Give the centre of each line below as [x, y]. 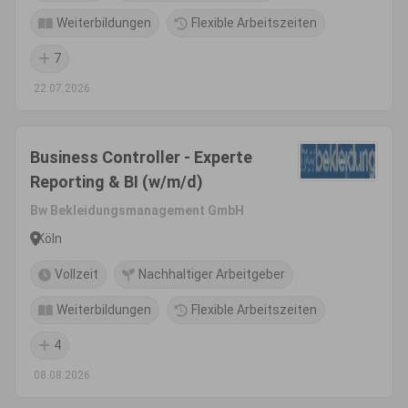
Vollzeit [76, 274]
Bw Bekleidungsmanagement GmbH [137, 210]
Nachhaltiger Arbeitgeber [212, 274]
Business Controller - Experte [141, 157]
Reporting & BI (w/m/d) [117, 182]
